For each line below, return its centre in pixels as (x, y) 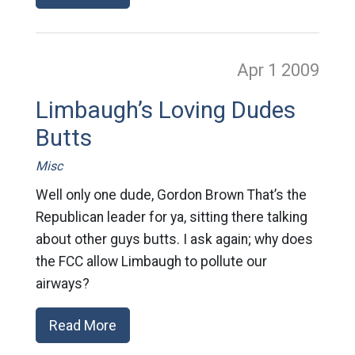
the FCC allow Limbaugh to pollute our (151, 262)
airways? (62, 284)
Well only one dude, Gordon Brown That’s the (171, 195)
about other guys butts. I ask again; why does (174, 240)
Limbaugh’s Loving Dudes (165, 111)
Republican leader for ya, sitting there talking (171, 218)
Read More (82, 326)
